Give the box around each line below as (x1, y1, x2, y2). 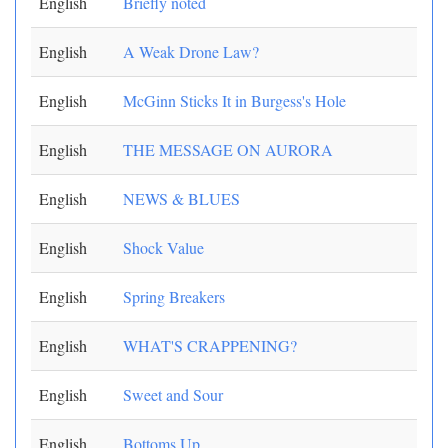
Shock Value (123, 237, 204, 258)
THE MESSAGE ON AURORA (123, 139, 333, 160)
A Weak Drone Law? (123, 41, 259, 62)
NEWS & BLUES (123, 188, 240, 209)
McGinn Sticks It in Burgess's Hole (123, 90, 346, 111)
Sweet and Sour (123, 384, 223, 405)
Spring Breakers (123, 286, 225, 307)
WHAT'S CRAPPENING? (123, 335, 297, 356)
